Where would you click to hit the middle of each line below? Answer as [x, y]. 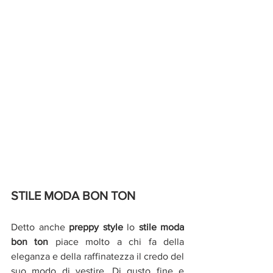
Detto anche [40, 227]
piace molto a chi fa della [116, 241]
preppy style [96, 227]
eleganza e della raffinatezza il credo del [97, 256]
